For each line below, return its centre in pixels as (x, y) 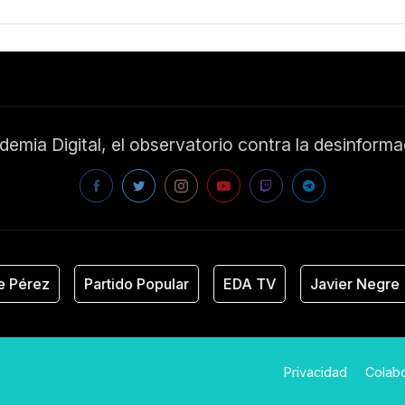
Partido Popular (106, 283)
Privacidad (316, 372)
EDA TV (219, 283)
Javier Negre (325, 283)
